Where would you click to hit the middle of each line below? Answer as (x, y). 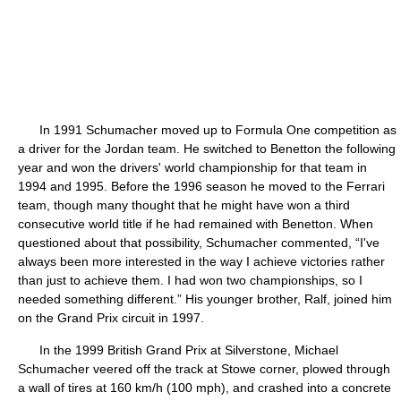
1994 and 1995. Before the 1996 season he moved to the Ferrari (201, 186)
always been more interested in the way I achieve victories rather (201, 261)
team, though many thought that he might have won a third (184, 205)
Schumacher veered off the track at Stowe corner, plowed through (204, 369)
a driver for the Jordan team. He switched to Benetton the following (207, 149)
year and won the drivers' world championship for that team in (192, 167)
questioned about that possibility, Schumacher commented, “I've (199, 243)
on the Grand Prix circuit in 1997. (111, 318)
